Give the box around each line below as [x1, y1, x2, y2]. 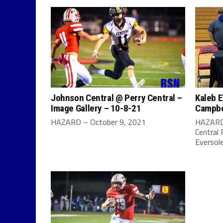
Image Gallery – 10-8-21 [51, 102, 141, 114]
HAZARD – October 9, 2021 [51, 115, 146, 128]
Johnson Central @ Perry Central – [51, 92, 182, 104]
